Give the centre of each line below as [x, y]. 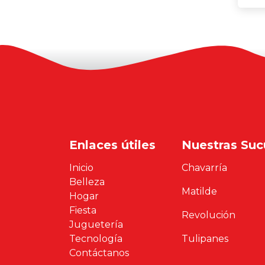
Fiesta [83, 210]
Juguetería [96, 224]
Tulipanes [205, 239]
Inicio [81, 168]
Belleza [87, 182]
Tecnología [96, 239]
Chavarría [204, 168]
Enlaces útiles [112, 145]
